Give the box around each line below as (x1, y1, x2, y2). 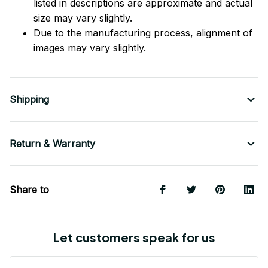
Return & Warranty (10, 138, 95, 150)
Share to (10, 184, 49, 196)
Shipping (10, 93, 49, 106)
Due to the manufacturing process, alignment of (33, 27, 252, 39)
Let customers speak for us (53, 230, 215, 245)
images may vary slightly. (33, 42, 146, 54)
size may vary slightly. (33, 12, 132, 25)
